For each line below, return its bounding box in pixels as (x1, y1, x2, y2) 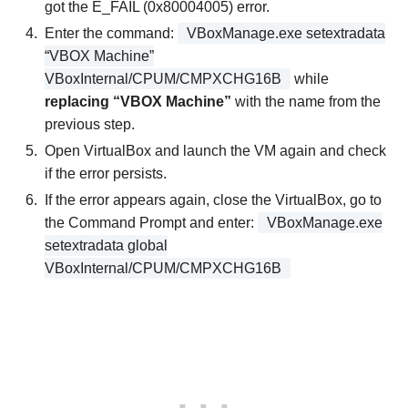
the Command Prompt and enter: (45, 214, 258, 230)
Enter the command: (45, 25, 178, 41)
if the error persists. (45, 165, 167, 181)
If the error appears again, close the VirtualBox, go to (45, 191, 382, 208)
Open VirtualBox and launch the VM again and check (45, 142, 386, 158)
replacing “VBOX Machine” (45, 93, 231, 109)
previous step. (45, 116, 135, 132)
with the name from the (231, 93, 381, 109)
